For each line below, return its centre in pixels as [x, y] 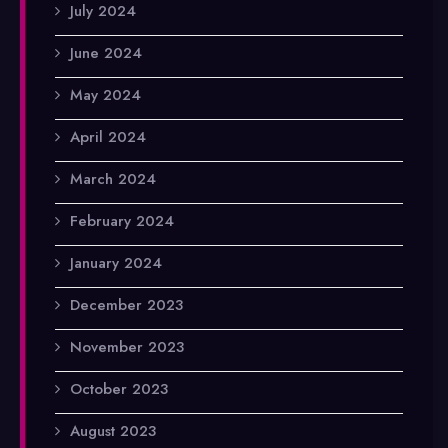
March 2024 [113, 178]
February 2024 [122, 220]
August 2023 [113, 430]
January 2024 [116, 262]
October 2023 [119, 388]
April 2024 [108, 136]
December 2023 [126, 304]
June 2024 [106, 52]
